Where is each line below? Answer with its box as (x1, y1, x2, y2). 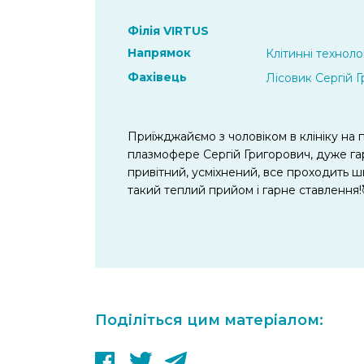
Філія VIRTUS (128, 23, 209, 38)
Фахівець (128, 69, 187, 84)
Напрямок (128, 45, 191, 60)
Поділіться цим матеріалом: (95, 310, 323, 329)
